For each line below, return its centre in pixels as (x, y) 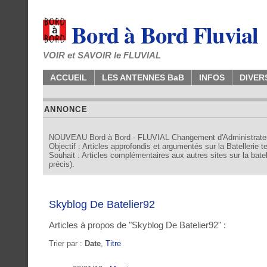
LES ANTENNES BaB (143, 77)
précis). (62, 164)
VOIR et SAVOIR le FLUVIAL (102, 55)
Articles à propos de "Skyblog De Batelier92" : (137, 225)
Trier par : (67, 243)
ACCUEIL (69, 77)
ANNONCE (66, 109)
